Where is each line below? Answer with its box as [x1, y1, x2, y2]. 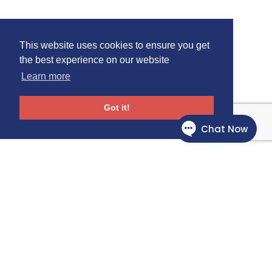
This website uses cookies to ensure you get [19, 40, 209, 51]
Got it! [103, 103, 130, 113]
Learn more [21, 71, 71, 82]
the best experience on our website [19, 55, 169, 66]
